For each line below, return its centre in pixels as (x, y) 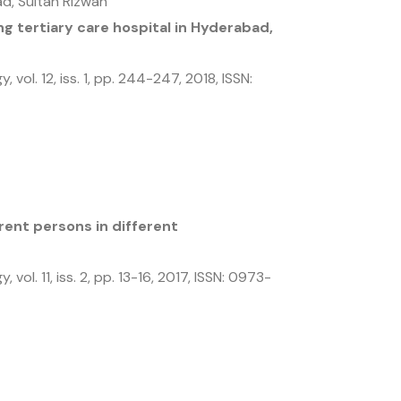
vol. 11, (36, 277)
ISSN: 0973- (233, 277)
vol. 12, (38, 78)
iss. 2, (75, 277)
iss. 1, (77, 78)
